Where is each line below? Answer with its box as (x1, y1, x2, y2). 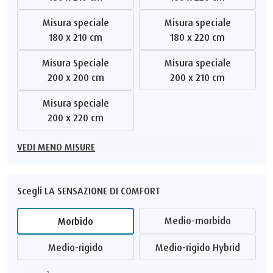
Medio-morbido (172, 214, 231, 227)
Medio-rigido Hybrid (163, 241, 240, 253)
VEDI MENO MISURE (23, 140, 95, 153)
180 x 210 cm (52, 30, 102, 43)
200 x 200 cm (52, 71, 104, 83)
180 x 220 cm (174, 30, 225, 43)
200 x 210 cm (175, 71, 225, 83)
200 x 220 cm (52, 111, 104, 124)
